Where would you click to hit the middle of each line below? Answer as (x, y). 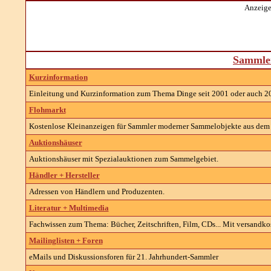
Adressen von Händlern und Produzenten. (96, 191)
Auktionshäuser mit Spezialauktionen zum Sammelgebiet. (123, 159)
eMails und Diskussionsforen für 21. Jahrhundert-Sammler (123, 257)
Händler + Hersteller (64, 175)
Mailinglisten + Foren (66, 240)
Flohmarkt (47, 110)
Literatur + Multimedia (69, 208)
